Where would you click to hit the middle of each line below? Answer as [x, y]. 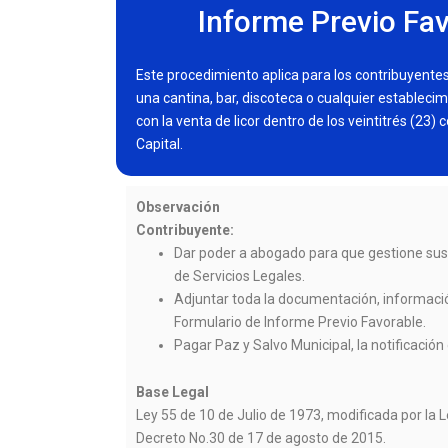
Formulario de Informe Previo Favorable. [300, 321]
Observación [178, 206]
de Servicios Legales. [240, 275]
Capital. [159, 143]
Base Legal [172, 392]
